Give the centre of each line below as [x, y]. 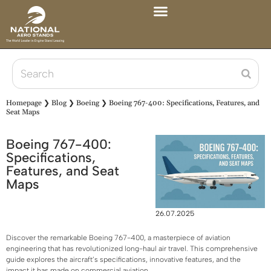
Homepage [24, 103]
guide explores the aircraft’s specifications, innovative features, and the [123, 259]
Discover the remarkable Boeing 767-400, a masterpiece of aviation [118, 237]
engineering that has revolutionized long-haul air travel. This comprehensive [132, 248]
